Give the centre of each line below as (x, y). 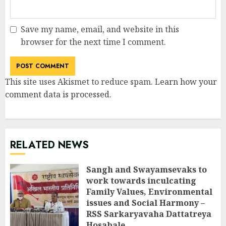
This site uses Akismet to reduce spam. (80, 82)
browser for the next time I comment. (93, 42)
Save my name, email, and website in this (100, 30)
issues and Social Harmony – (146, 203)
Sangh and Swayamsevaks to (147, 170)
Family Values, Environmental (149, 192)
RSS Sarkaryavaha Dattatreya (149, 214)
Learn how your (186, 82)
